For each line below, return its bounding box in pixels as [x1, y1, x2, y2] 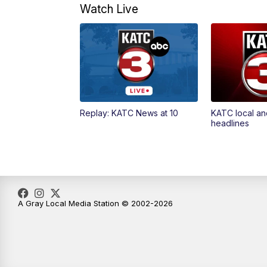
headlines [210, 118, 249, 129]
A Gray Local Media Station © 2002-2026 [18, 198, 173, 209]
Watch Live [80, 2, 139, 17]
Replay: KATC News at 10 [80, 108, 179, 119]
